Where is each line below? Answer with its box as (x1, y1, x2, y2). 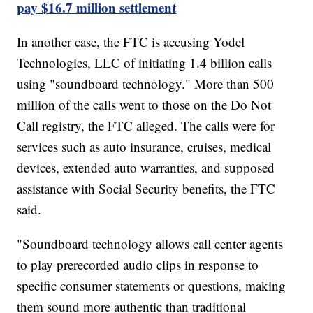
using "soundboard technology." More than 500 (17, 75, 275, 93)
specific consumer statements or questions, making (17, 277, 286, 295)
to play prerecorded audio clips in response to (17, 256, 259, 274)
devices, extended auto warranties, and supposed (17, 159, 275, 177)
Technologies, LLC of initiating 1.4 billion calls (17, 54, 272, 72)
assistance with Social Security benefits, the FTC (17, 180, 276, 198)
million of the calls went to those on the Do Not (17, 96, 272, 114)
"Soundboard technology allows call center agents (17, 235, 284, 253)
